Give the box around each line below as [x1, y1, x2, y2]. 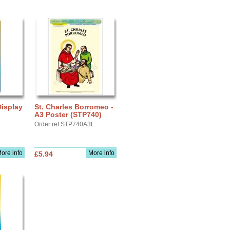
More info [88, 149, 114, 157]
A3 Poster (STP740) [34, 110, 102, 119]
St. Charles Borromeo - [34, 103, 113, 111]
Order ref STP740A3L [34, 121, 94, 128]
